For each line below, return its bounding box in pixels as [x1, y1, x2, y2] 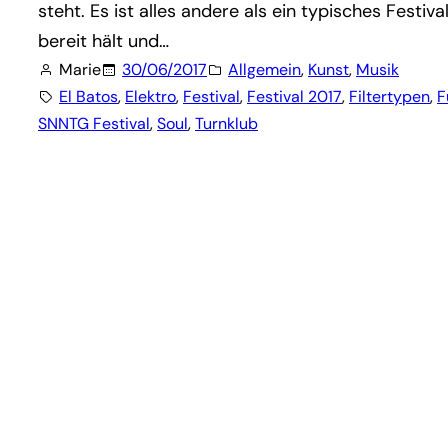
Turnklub [195, 113, 258, 134]
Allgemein [228, 59, 301, 80]
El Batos [59, 86, 118, 107]
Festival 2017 [247, 86, 342, 107]
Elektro [125, 86, 176, 107]
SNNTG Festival [38, 113, 150, 134]
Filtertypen [349, 86, 430, 107]
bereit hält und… [38, 29, 169, 53]
